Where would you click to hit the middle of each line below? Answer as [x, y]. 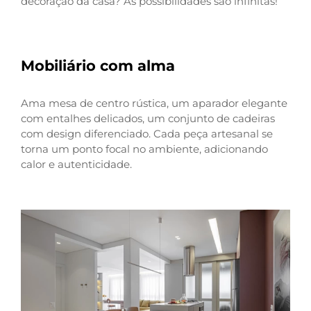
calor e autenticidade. [76, 164]
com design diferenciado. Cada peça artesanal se [147, 133]
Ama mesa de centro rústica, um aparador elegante [154, 103]
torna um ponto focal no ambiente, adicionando [144, 149]
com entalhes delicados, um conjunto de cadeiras [148, 118]
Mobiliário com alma [98, 65]
